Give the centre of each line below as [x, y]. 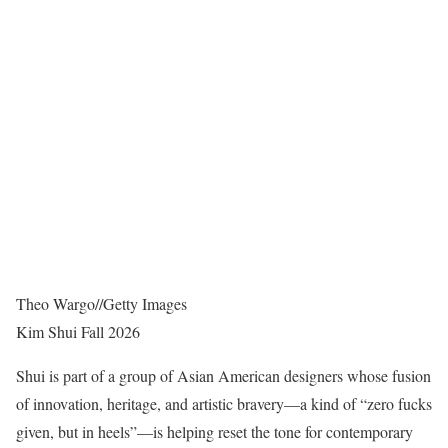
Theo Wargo [55, 304]
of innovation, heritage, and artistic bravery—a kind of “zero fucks [224, 404]
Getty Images [145, 304]
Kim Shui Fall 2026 [78, 332]
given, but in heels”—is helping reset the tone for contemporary [214, 432]
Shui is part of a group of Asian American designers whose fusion [223, 376]
